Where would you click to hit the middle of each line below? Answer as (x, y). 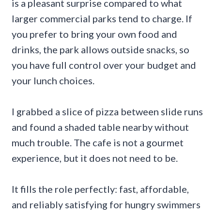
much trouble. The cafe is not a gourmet (98, 143)
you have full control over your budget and (104, 65)
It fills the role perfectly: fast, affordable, (100, 189)
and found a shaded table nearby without (100, 127)
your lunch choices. (53, 81)
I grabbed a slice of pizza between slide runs (107, 112)
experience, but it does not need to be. (95, 158)
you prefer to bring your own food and (94, 34)
